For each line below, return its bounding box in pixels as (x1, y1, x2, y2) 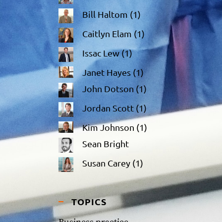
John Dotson (82, 83, 134, 94)
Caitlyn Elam (82, 28, 132, 39)
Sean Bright (82, 138, 129, 149)
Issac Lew (82, 48, 119, 58)
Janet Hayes (82, 67, 131, 78)
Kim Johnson (82, 122, 134, 133)
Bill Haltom (82, 9, 128, 20)
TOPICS (71, 196, 107, 208)
